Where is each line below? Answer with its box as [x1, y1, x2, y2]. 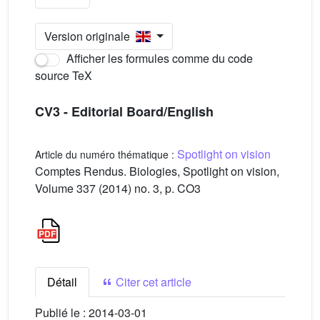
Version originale [44, 28, 136, 44]
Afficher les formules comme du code [64, 50, 253, 66]
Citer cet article [113, 274, 191, 290]
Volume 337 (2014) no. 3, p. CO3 [35, 180, 201, 196]
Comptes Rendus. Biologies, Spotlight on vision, [35, 163, 279, 179]
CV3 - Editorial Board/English [35, 102, 214, 121]
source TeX [35, 67, 92, 84]
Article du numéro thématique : [35, 147, 177, 161]
